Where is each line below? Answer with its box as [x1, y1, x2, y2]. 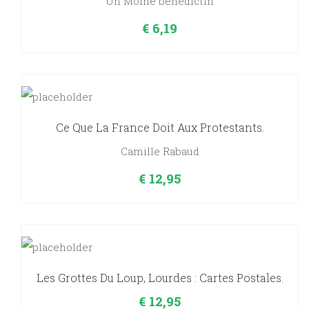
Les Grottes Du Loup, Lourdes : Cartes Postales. [36, 270, 283, 286]
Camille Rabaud [120, 144, 199, 159]
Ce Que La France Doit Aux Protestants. [55, 120, 264, 135]
